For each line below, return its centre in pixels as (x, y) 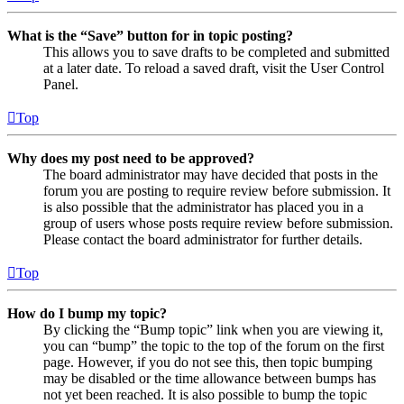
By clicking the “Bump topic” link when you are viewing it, (213, 329)
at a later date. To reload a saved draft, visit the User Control (214, 68)
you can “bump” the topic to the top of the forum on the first (214, 345)
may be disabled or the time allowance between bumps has (210, 378)
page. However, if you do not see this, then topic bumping (208, 362)
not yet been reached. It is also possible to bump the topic (205, 394)
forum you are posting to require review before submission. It (217, 190)
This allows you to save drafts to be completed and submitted (216, 51)
